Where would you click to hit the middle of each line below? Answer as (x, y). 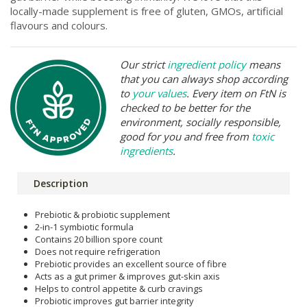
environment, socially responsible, (200, 122)
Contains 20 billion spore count (99, 239)
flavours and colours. (59, 25)
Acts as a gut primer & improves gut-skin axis (127, 276)
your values (159, 93)
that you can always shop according (204, 78)
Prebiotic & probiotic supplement (102, 214)
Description (61, 183)
